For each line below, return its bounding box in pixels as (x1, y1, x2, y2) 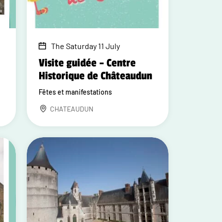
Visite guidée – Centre (39, 56, 136, 69)
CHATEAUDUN (50, 105, 94, 113)
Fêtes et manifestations (39, 88, 112, 96)
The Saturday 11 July (51, 41, 120, 51)
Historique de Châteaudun (39, 69, 153, 82)
